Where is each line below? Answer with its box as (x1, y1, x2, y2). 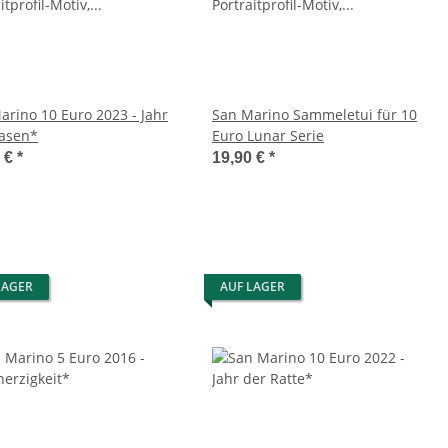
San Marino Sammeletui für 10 (212, 105, 417, 125)
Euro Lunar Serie (212, 126, 324, 146)
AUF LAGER (220, 278, 285, 296)
